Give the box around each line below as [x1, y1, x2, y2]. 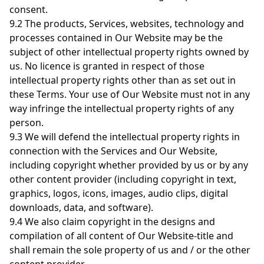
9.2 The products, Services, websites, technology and [9, 17, 244, 30]
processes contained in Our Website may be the [9, 31, 223, 44]
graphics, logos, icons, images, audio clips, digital [9, 187, 228, 200]
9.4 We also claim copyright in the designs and [9, 215, 215, 228]
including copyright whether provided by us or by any [9, 159, 248, 171]
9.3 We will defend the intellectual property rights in [9, 130, 240, 143]
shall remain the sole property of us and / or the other [9, 243, 250, 256]
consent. [9, 3, 48, 16]
